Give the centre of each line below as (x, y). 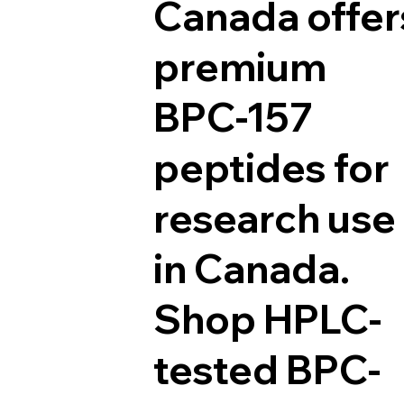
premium (239, 67)
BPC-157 (233, 117)
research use (274, 218)
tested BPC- (266, 370)
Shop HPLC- (267, 319)
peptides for (271, 168)
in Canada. (251, 269)
